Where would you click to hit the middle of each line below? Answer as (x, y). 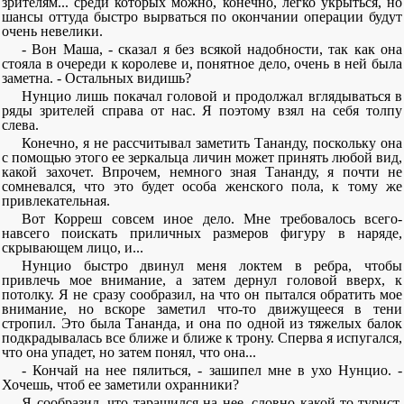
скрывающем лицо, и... (73, 248)
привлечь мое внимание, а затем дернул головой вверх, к (202, 280)
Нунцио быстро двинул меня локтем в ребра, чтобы (212, 266)
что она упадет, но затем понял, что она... (129, 352)
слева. (20, 125)
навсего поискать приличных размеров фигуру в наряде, (202, 233)
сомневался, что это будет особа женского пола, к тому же (202, 186)
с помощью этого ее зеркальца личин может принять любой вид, (202, 157)
